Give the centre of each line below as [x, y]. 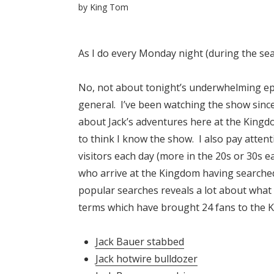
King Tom [109, 7]
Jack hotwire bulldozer [146, 259]
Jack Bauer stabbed [140, 242]
